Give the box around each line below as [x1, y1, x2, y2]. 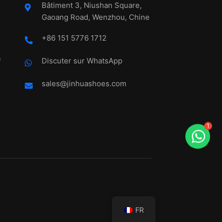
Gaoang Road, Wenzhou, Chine [41, 12, 150, 22]
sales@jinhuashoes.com [41, 79, 126, 89]
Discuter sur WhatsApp [41, 56, 122, 66]
